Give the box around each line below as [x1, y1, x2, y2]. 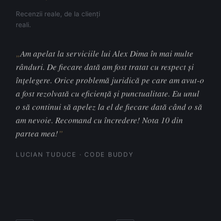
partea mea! [16, 127, 58, 139]
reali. [16, 21, 31, 29]
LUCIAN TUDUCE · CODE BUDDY [16, 150, 134, 158]
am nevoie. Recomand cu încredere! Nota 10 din [16, 113, 183, 125]
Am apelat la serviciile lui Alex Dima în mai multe [20, 47, 193, 59]
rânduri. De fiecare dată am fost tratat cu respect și [16, 60, 194, 72]
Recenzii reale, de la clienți [16, 10, 100, 18]
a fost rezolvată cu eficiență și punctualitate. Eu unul [16, 87, 199, 99]
